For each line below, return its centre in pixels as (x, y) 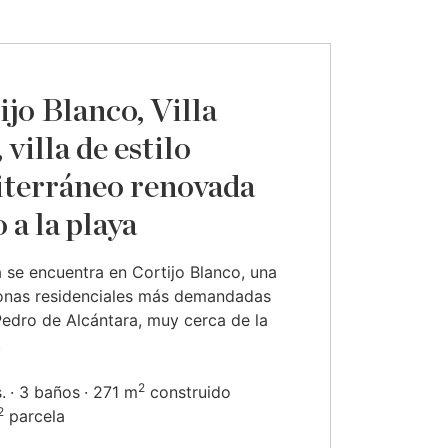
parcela (34, 416)
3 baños (49, 392)
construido (188, 392)
